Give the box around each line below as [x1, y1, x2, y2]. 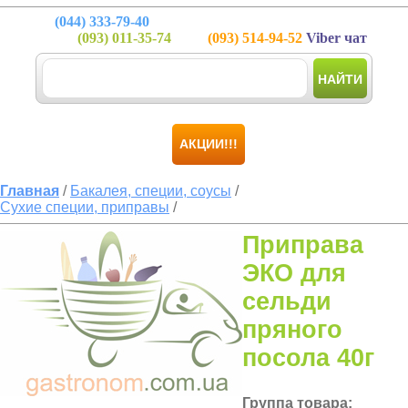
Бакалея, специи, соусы [70, 183, 231, 199]
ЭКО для [242, 260, 346, 287]
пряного [242, 316, 342, 343]
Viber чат [302, 30, 367, 46]
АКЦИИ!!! [179, 137, 238, 151]
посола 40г [242, 344, 374, 372]
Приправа [242, 231, 363, 259]
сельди [242, 288, 331, 315]
